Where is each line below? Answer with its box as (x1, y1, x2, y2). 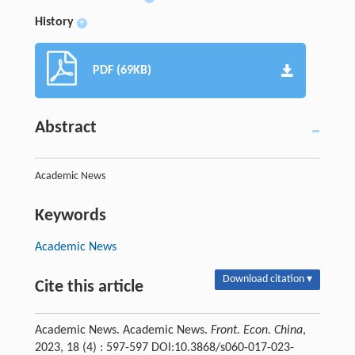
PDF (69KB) (92, 63, 151, 77)
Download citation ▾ (223, 273, 313, 285)
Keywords (34, 206, 106, 225)
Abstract (34, 118, 97, 137)
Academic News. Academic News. (34, 323, 211, 337)
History (34, 15, 74, 29)
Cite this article (34, 277, 143, 296)
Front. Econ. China (210, 323, 303, 337)
